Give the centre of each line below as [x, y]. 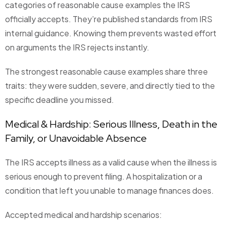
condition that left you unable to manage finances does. [109, 191]
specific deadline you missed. [60, 100]
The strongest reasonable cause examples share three [106, 72]
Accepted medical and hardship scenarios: [83, 215]
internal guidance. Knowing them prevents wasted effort [111, 33]
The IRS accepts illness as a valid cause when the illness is [111, 162]
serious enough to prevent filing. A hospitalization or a [104, 177]
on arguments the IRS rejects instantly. [77, 47]
